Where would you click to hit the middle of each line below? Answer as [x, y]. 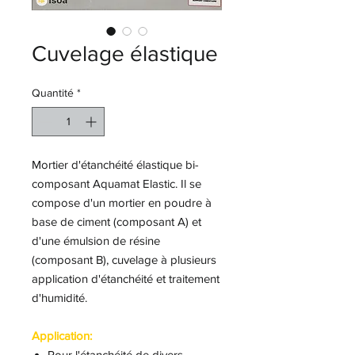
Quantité [53, 93]
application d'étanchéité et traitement [126, 279]
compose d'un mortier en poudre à [122, 202]
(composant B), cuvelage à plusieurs [124, 260]
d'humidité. [61, 298]
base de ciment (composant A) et [116, 221]
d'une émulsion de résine [96, 240]
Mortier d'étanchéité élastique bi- [115, 164]
